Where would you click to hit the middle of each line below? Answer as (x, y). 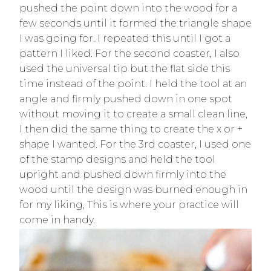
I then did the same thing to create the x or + (131, 129)
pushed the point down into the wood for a (128, 8)
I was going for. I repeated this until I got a (125, 39)
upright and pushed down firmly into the (123, 175)
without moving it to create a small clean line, (133, 114)
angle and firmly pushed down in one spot (126, 99)
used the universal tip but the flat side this (125, 69)
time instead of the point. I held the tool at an (133, 84)
